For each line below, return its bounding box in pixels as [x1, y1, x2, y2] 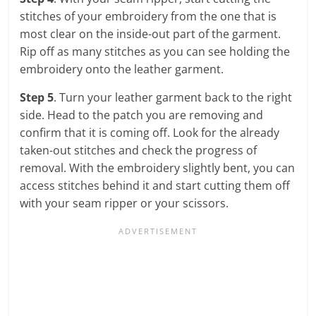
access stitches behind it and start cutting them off [20, 177, 291, 193]
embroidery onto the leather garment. [20, 61, 224, 77]
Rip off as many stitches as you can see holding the [20, 43, 291, 59]
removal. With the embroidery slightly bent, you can [20, 159, 296, 176]
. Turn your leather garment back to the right [54, 89, 293, 105]
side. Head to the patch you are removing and [20, 107, 264, 123]
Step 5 [20, 89, 54, 105]
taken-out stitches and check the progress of [20, 142, 257, 158]
